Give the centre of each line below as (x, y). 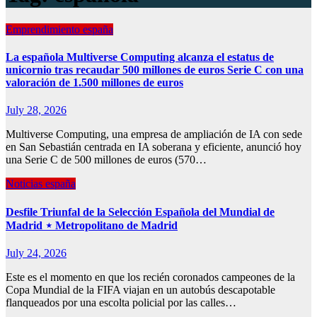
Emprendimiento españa (59, 29)
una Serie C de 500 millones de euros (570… (106, 160)
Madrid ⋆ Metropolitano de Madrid (92, 225)
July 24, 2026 (36, 253)
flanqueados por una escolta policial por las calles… (121, 302)
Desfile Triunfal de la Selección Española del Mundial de (140, 212)
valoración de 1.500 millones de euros (94, 83)
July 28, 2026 (36, 110)
